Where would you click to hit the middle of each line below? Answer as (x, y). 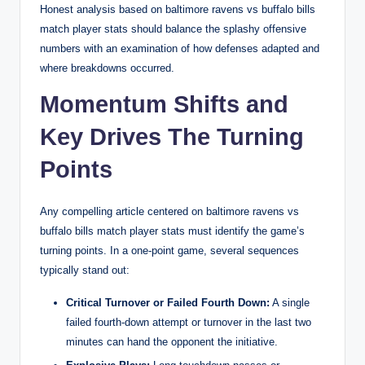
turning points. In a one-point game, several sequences (169, 251)
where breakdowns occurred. (107, 68)
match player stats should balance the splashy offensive (173, 29)
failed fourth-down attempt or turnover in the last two (189, 323)
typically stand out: (85, 270)
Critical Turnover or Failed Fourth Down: (168, 303)
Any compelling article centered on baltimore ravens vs (169, 212)
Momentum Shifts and (164, 105)
